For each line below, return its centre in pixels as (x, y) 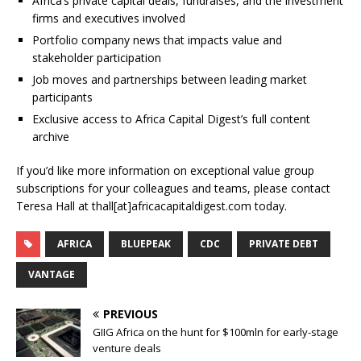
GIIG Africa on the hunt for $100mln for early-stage (216, 332)
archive (51, 137)
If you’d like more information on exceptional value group (165, 171)
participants (62, 98)
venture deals (127, 349)
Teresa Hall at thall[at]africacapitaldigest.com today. (151, 206)
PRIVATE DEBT (284, 244)
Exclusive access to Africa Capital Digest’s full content (171, 119)
